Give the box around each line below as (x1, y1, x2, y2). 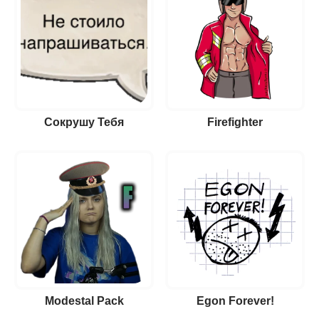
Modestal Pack (44, 295, 124, 307)
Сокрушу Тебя (44, 116, 124, 128)
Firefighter (207, 116, 263, 128)
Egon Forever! (196, 295, 274, 307)
